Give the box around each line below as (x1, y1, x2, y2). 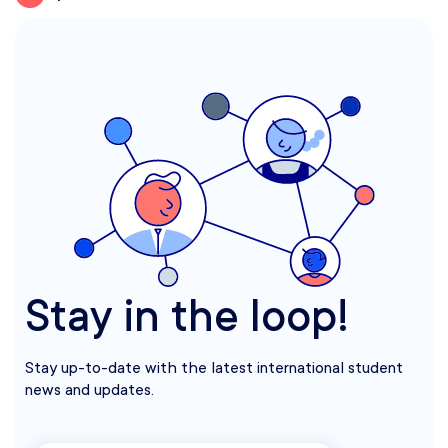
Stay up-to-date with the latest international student (25, 358, 403, 377)
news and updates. (25, 380, 154, 399)
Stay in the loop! (25, 291, 349, 342)
